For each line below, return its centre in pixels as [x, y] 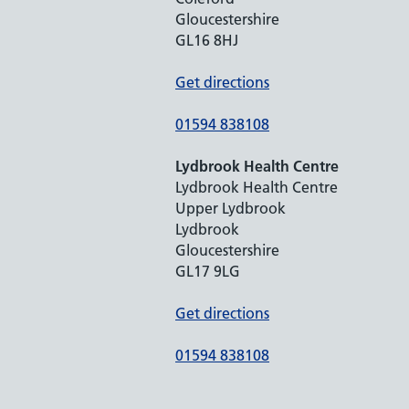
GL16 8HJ [207, 40]
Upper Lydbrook [231, 208]
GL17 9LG [208, 271]
